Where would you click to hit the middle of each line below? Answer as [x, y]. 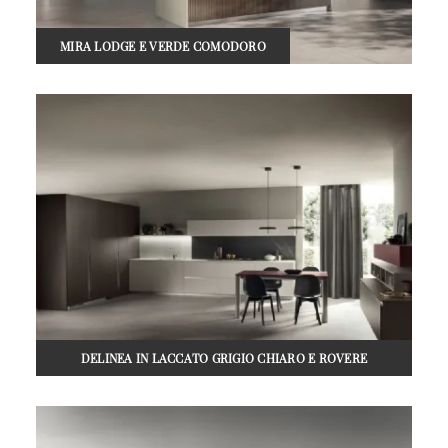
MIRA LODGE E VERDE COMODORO [163, 45]
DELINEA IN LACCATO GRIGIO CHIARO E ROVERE [224, 357]
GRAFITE [224, 393]
